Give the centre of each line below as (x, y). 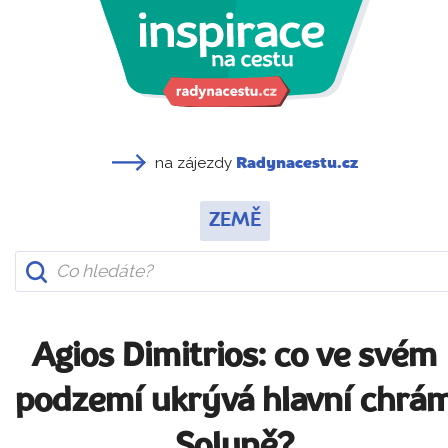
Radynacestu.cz (297, 164)
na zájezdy (194, 163)
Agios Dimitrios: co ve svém (235, 357)
